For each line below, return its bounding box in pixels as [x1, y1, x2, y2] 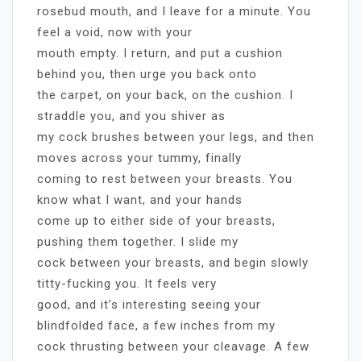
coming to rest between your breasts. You [37, 171, 293, 186]
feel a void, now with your [37, 24, 193, 39]
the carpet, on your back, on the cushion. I [37, 87, 293, 102]
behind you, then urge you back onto [37, 66, 257, 81]
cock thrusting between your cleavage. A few [37, 338, 309, 354]
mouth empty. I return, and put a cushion [37, 45, 283, 60]
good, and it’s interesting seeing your [37, 297, 261, 312]
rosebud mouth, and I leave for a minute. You [37, 3, 311, 19]
